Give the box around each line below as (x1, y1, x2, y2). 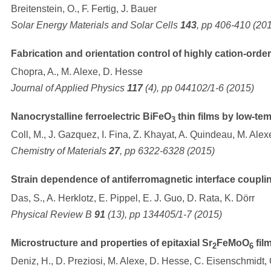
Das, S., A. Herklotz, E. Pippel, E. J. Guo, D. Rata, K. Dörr (11, 192, 255, 203)
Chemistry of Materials (11, 146, 109, 157)
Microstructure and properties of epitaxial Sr (11, 237, 212, 248)
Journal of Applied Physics (11, 83, 127, 94)
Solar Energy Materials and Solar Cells (11, 20, 180, 30)
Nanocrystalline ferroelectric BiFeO (11, 111, 171, 122)
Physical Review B (11, 209, 94, 220)
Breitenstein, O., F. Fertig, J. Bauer (11, 4, 157, 14)
